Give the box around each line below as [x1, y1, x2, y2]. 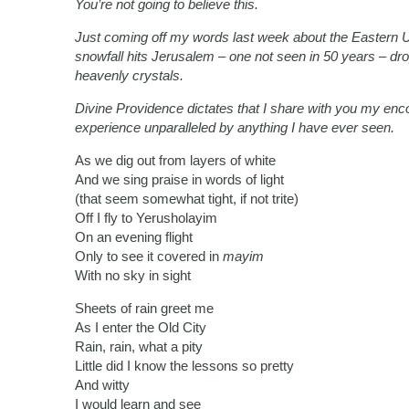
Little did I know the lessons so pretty [75, 358, 294, 374]
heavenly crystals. [75, 68, 184, 84]
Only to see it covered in [75, 248, 223, 265]
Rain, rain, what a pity [75, 339, 203, 355]
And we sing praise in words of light [75, 172, 284, 188]
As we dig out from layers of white [75, 152, 276, 169]
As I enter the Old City [75, 320, 206, 336]
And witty [75, 377, 130, 393]
